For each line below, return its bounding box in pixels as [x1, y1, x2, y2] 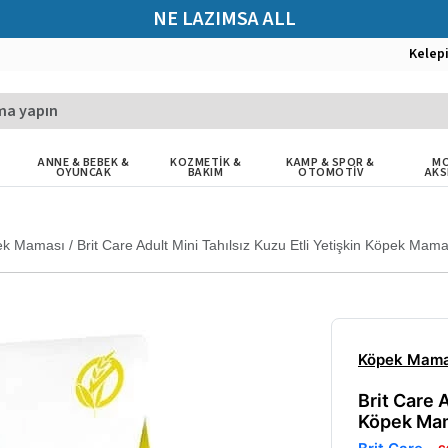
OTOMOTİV [298, 164, 364, 181]
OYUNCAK [55, 164, 112, 181]
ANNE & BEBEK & [38, 154, 130, 171]
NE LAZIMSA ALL [152, 5, 296, 33]
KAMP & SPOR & [286, 154, 375, 171]
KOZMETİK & [170, 154, 242, 171]
